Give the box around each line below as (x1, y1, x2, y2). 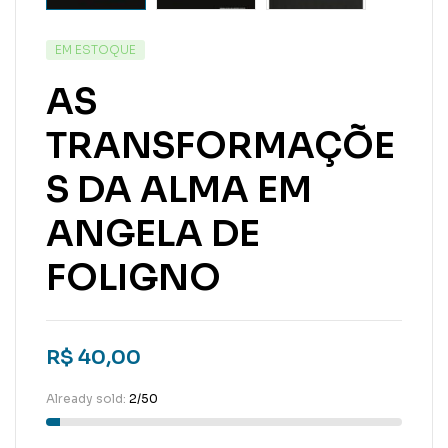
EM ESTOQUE (55, 42, 136, 57)
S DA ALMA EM (46, 167, 312, 212)
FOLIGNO (46, 255, 221, 300)
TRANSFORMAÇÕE (46, 123, 395, 168)
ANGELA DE (46, 211, 260, 256)
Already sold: (46, 391, 129, 406)
